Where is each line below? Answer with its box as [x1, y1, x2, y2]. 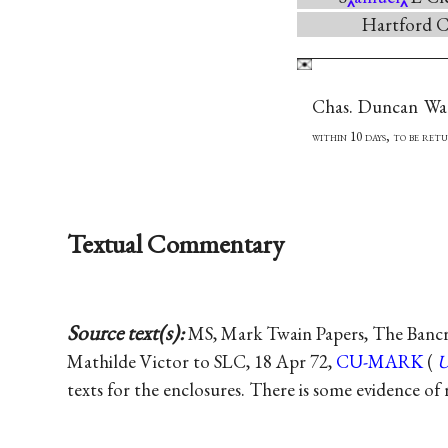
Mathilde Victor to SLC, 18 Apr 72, [67, 348, 337, 374]
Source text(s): [67, 318, 189, 346]
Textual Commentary [67, 225, 285, 261]
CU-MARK [336, 348, 424, 374]
